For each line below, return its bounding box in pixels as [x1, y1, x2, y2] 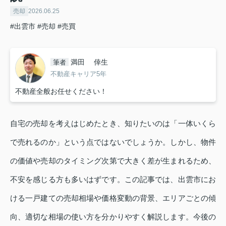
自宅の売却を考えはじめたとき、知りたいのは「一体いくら [10, 119, 216, 128]
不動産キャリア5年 [50, 70, 106, 78]
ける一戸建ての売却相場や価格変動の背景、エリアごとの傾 [10, 193, 216, 202]
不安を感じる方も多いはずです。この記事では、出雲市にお [10, 175, 216, 184]
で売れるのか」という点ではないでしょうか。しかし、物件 [10, 137, 216, 146]
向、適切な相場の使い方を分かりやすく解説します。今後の [10, 212, 216, 221]
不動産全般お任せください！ [15, 87, 107, 95]
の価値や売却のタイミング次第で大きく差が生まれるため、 [10, 156, 216, 165]
